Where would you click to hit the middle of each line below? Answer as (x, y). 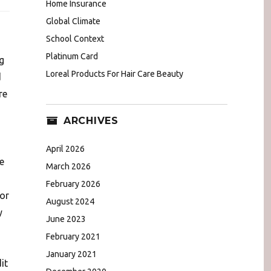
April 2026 (65, 149)
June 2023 (66, 219)
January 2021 (71, 254)
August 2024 (70, 201)
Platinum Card (72, 57)
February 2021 (73, 236)
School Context (75, 39)
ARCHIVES (91, 121)
